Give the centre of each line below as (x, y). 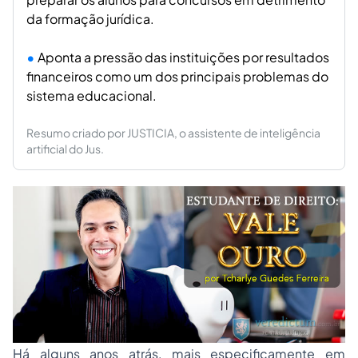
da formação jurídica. (90, 19)
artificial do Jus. (65, 149)
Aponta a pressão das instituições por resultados (183, 57)
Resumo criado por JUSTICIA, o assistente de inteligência (173, 133)
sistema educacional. (91, 95)
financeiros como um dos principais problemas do (177, 76)
